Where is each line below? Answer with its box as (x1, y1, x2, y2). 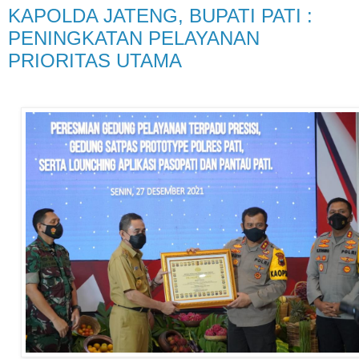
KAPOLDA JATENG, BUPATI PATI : (8, 4, 313, 26)
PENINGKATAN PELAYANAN (8, 26, 260, 49)
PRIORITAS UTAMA (8, 49, 182, 71)
